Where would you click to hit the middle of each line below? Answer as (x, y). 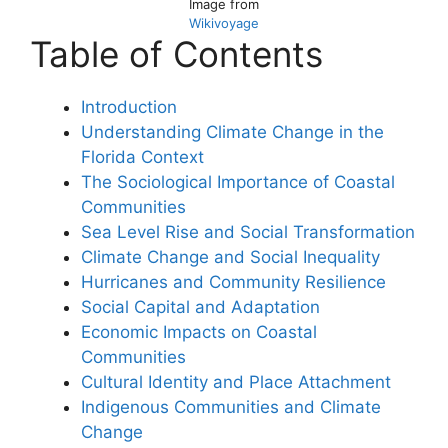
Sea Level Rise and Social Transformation (248, 232)
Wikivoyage (224, 23)
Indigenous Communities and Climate (231, 407)
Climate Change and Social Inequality (230, 257)
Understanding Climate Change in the (232, 132)
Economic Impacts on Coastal (199, 332)
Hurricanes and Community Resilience (233, 282)
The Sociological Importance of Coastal (238, 182)
